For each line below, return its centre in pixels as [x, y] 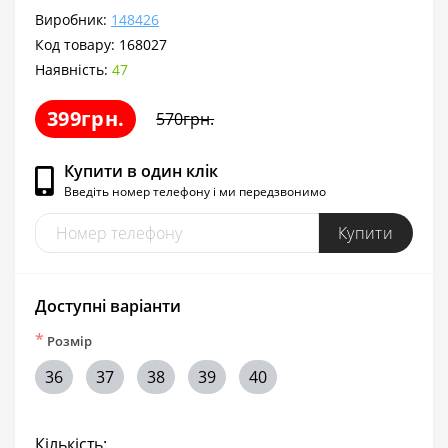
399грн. [86, 118]
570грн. [185, 118]
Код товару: [77, 44]
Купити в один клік [141, 171]
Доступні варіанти [108, 305]
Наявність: [73, 69]
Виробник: [73, 19]
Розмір [68, 340]
